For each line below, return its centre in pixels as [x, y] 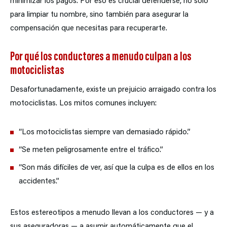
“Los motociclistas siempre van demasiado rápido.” [105, 133]
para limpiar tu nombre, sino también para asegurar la [99, 15]
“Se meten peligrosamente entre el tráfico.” [91, 150]
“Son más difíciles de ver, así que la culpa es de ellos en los [117, 168]
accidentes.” [39, 182]
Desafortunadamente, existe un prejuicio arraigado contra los [113, 90]
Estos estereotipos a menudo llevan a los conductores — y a [112, 213]
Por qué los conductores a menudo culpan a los [101, 58]
